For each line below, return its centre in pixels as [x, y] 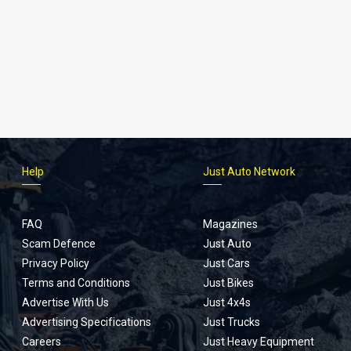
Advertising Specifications [86, 322]
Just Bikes [228, 282]
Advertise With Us [65, 302]
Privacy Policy [55, 263]
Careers [41, 341]
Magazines [230, 224]
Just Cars [226, 263]
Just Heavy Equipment [258, 341]
